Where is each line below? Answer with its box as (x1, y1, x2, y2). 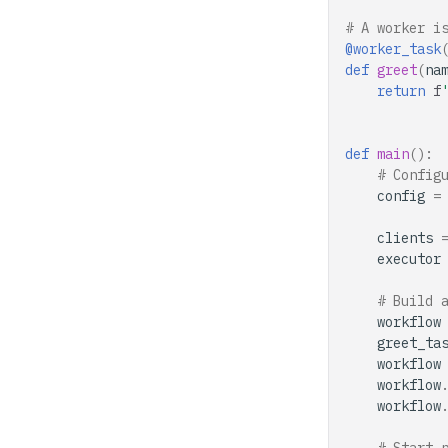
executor (377, 250, 441, 268)
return (377, 82, 425, 100)
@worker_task (345, 40, 441, 58)
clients (377, 229, 433, 247)
